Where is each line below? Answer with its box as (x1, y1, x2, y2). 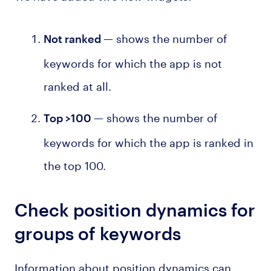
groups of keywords (14, 223, 181, 244)
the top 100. (43, 155, 106, 172)
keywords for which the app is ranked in (43, 132, 253, 149)
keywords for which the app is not (43, 53, 222, 71)
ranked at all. (43, 76, 111, 94)
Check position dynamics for (14, 200, 255, 221)
